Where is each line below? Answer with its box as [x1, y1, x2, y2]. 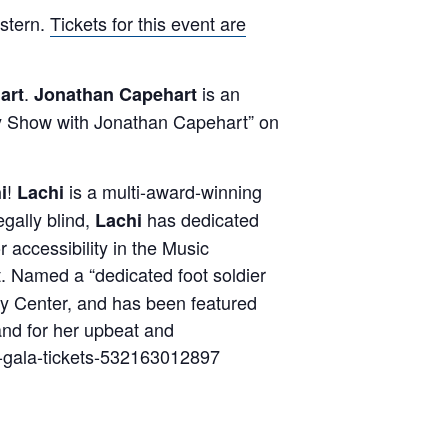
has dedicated [142, 206, 259, 232]
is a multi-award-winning [64, 178, 262, 204]
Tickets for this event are [50, 10, 246, 36]
